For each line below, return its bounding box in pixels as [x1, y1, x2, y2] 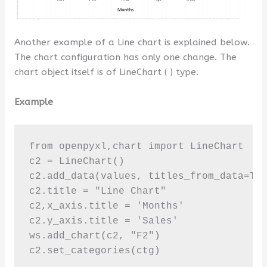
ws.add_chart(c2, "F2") [29, 230, 160, 241]
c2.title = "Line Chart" [29, 185, 166, 197]
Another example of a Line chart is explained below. [14, 37, 250, 48]
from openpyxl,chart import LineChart [29, 141, 250, 152]
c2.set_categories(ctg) [29, 245, 160, 256]
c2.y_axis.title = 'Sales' [29, 215, 178, 226]
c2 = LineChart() [29, 156, 125, 167]
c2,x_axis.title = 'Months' [29, 200, 184, 212]
